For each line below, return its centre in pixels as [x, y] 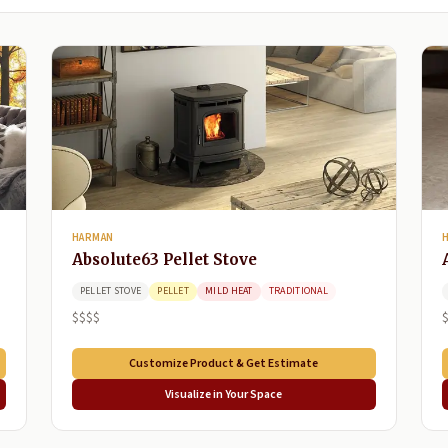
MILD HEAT [229, 290]
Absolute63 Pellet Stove [164, 259]
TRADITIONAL [298, 290]
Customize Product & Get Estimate [224, 363]
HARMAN [92, 237]
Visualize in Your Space [224, 394]
